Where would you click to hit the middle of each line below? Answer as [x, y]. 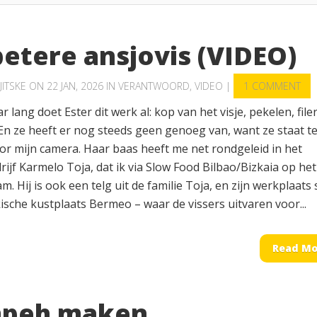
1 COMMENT [272, 86]
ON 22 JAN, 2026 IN [72, 86]
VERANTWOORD [154, 86]
